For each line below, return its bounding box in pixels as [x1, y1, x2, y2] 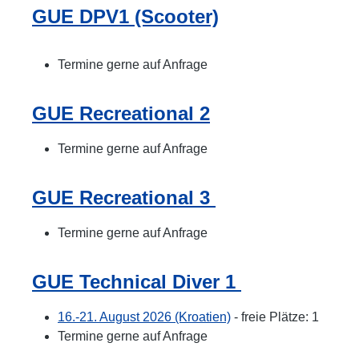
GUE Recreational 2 [32, 103, 210, 124]
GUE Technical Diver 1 [32, 271, 241, 292]
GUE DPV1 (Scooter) [32, 6, 219, 27]
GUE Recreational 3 [32, 187, 216, 208]
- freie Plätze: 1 [231, 310, 319, 324]
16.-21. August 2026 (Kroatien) [58, 310, 231, 324]
